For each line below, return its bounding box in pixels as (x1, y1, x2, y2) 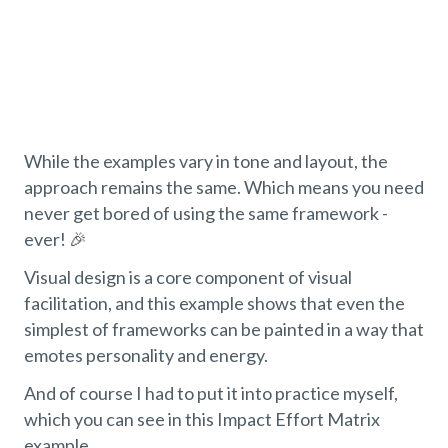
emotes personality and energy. (24, 343, 268, 366)
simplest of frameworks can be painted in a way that (24, 317, 424, 340)
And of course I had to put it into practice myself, (24, 381, 398, 404)
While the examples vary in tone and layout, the (24, 149, 388, 172)
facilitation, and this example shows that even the (24, 291, 405, 314)
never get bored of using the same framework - (24, 201, 388, 224)
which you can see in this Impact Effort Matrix (24, 407, 380, 430)
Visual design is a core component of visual (24, 265, 352, 288)
